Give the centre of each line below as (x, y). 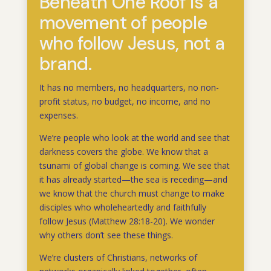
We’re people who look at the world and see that (134, 138)
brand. (65, 64)
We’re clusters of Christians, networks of (118, 258)
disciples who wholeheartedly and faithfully (122, 207)
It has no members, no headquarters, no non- (129, 88)
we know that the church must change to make (132, 194)
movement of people (123, 23)
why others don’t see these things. (106, 235)
